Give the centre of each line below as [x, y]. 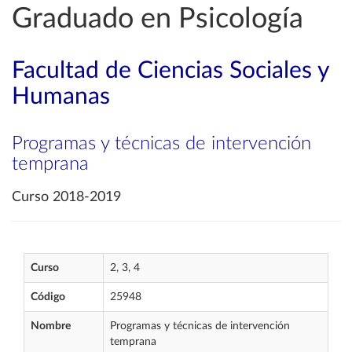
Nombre [51, 326]
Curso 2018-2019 [66, 197]
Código [48, 297]
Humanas [61, 97]
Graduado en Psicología [158, 19]
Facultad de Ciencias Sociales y [170, 71]
